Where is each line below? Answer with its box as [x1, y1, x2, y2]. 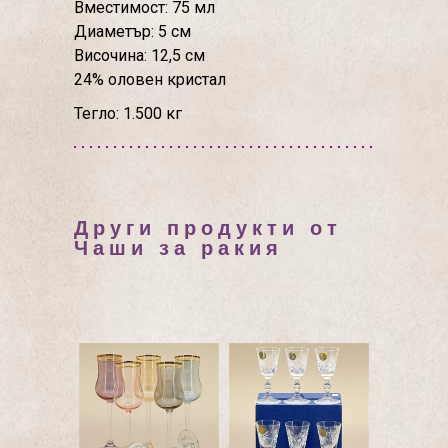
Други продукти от [74, 217, 342, 239]
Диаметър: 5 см [74, 22, 191, 41]
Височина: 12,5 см [74, 46, 205, 65]
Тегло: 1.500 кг [74, 104, 182, 123]
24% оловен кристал [74, 70, 226, 89]
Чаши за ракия [74, 237, 283, 259]
